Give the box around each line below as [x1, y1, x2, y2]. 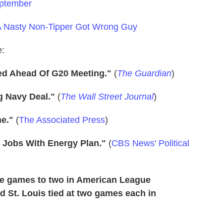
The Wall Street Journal [60, 92, 154, 102]
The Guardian [117, 68, 171, 78]
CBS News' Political [111, 138, 189, 148]
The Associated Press [19, 115, 105, 125]
